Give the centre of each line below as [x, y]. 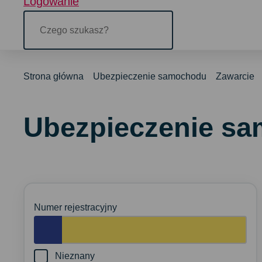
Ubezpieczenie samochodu [150, 77]
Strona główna [54, 77]
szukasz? [42, 32]
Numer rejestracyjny [75, 208]
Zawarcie [235, 77]
